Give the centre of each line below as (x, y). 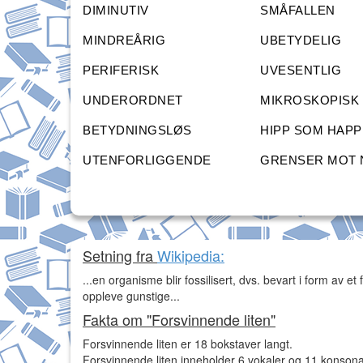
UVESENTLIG (301, 70)
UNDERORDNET (133, 100)
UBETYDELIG (301, 41)
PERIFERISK (121, 70)
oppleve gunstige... (131, 296)
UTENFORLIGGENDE (147, 160)
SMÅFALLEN (298, 11)
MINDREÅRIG (124, 41)
